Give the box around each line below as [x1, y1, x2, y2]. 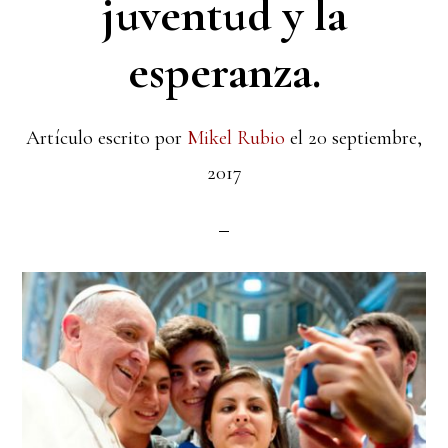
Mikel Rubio [187, 125, 285, 150]
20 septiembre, [308, 125, 422, 150]
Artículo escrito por [26, 125, 187, 150]
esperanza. [127, 42, 321, 101]
